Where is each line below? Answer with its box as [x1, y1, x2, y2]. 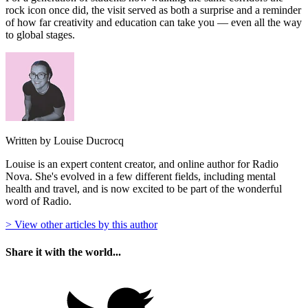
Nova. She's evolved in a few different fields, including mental [5, 170, 276, 183]
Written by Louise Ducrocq [5, 135, 124, 147]
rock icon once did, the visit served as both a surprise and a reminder [5, 4, 301, 16]
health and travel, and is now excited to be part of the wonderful [5, 183, 282, 195]
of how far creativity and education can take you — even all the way [5, 16, 302, 29]
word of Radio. [5, 195, 71, 208]
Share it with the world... [5, 245, 121, 258]
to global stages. [5, 29, 75, 41]
